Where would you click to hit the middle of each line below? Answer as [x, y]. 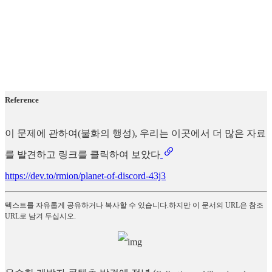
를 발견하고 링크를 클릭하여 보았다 [83, 154]
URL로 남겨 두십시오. [40, 216]
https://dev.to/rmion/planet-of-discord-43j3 [85, 175]
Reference [22, 100]
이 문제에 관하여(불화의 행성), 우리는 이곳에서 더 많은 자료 [135, 133]
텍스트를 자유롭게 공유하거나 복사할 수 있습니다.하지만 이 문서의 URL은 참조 [134, 205]
